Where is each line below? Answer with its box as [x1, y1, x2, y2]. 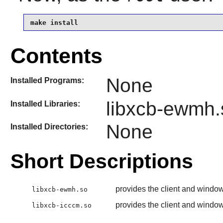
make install [30, 18, 78, 26]
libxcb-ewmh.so [31, 186, 88, 194]
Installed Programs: [10, 76, 84, 85]
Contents [10, 44, 103, 68]
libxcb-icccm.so [31, 202, 92, 210]
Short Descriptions [10, 150, 193, 173]
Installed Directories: [10, 122, 88, 131]
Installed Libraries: [10, 99, 80, 108]
